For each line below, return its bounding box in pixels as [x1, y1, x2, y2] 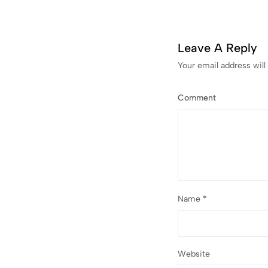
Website [178, 249, 210, 259]
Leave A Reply [178, 41, 257, 55]
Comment [178, 93, 216, 103]
